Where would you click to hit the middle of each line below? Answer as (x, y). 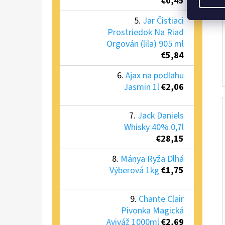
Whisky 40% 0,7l (154, 127)
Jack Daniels (161, 116)
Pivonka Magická (152, 210)
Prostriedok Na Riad (146, 32)
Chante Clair (161, 199)
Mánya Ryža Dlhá (152, 159)
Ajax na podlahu (155, 75)
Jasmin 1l (141, 87)
